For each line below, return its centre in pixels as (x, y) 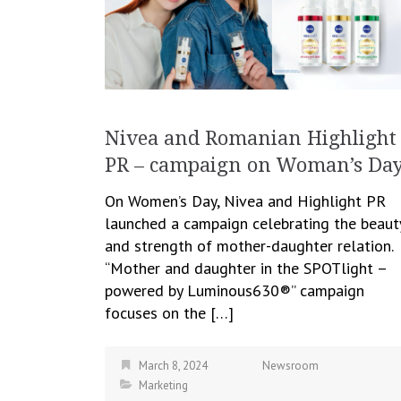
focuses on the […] (169, 313)
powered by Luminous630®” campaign (235, 291)
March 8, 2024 (173, 366)
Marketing (163, 386)
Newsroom (290, 366)
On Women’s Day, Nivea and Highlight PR (245, 201)
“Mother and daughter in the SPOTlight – (246, 269)
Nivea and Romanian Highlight (251, 139)
